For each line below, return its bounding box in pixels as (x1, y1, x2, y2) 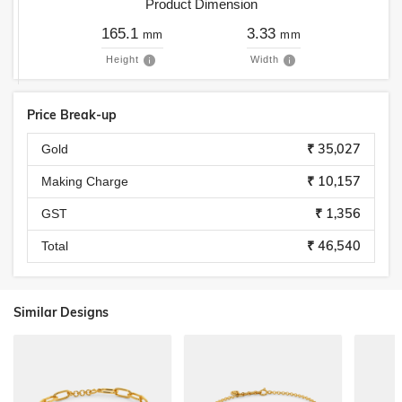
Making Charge (41, 174, 128, 188)
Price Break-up (27, 107, 117, 123)
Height (106, 54, 140, 65)
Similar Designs (13, 304, 109, 320)
